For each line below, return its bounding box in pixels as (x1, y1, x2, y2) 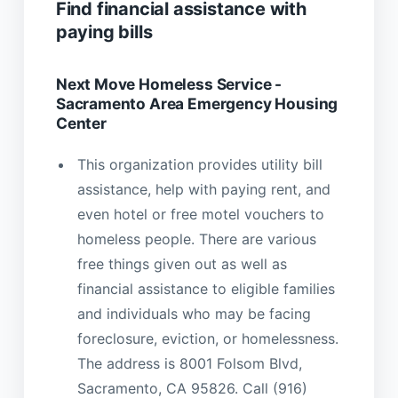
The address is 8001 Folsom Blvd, (76, 354, 302, 373)
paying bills (55, 20, 153, 43)
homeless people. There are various (76, 230, 316, 249)
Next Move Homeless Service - (55, 74, 283, 93)
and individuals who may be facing (76, 305, 311, 323)
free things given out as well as (76, 255, 287, 274)
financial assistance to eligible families (76, 280, 335, 298)
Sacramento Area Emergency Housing (55, 93, 338, 113)
